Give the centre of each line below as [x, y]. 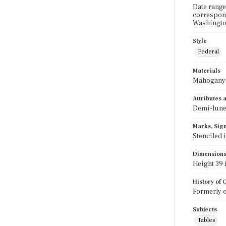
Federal [208, 52]
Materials [207, 71]
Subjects [205, 210]
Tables [207, 220]
